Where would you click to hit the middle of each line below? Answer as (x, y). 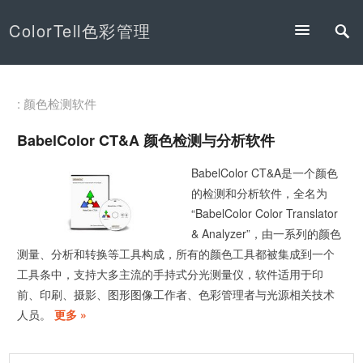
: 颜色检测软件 (57, 104)
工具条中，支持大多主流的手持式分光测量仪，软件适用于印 (171, 274)
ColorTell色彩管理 (80, 30)
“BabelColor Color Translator (265, 214)
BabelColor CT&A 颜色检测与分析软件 (146, 141)
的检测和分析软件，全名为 (260, 193)
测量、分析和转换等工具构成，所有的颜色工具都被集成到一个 (176, 254)
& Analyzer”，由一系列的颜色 (267, 234)
